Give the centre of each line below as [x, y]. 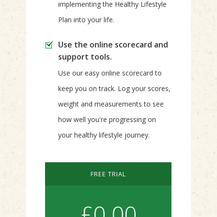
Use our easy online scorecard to [110, 73]
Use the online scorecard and [113, 45]
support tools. [85, 57]
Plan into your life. [86, 20]
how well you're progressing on [107, 119]
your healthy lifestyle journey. [104, 135]
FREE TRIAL [108, 174]
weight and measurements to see [111, 104]
